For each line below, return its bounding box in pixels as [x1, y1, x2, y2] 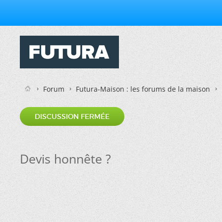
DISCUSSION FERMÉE [35, 112, 110, 121]
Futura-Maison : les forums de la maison [76, 84, 210, 94]
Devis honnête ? [20, 150, 111, 167]
